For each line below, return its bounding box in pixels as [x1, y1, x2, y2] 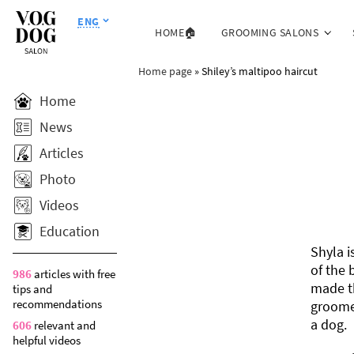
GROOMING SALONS [220, 24, 319, 40]
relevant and [32, 318, 96, 333]
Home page [137, 63, 192, 78]
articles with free [32, 266, 115, 281]
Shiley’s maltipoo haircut [201, 63, 318, 78]
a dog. [311, 314, 348, 333]
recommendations [13, 296, 102, 311]
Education [40, 222, 100, 240]
